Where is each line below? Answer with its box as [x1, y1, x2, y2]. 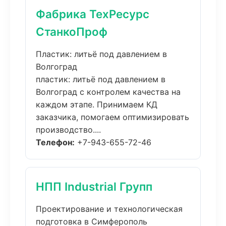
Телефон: [36, 137, 75, 147]
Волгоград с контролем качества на [36, 87, 181, 97]
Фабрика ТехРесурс [36, 7, 149, 21]
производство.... [36, 125, 101, 135]
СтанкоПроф [36, 25, 107, 38]
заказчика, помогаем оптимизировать [36, 112, 189, 122]
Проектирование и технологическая [36, 204, 183, 214]
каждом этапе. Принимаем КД [36, 99, 157, 109]
